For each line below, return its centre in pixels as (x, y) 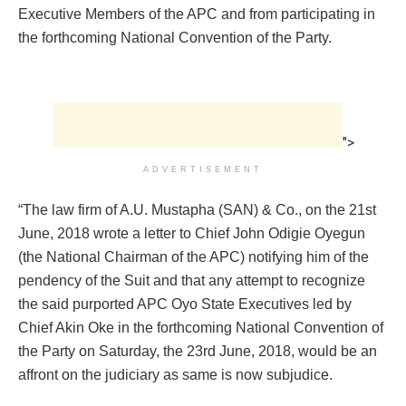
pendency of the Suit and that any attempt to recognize (192, 281)
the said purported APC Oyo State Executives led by (185, 304)
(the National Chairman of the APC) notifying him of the (193, 257)
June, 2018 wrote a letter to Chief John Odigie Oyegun (192, 234)
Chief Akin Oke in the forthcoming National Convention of (201, 328)
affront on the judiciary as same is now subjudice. (175, 375)
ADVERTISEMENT (203, 170)
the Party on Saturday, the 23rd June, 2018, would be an (198, 352)
